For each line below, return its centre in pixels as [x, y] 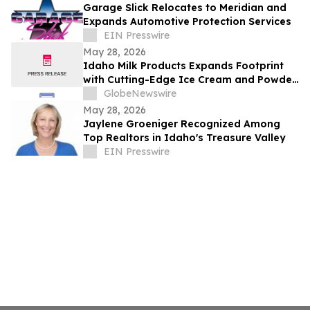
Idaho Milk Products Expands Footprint [183, 66]
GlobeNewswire [140, 94]
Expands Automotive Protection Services [187, 22]
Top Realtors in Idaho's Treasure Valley [184, 138]
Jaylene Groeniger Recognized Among [182, 124]
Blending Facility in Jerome [152, 94]
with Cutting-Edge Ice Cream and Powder [190, 80]
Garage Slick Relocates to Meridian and [185, 8]
